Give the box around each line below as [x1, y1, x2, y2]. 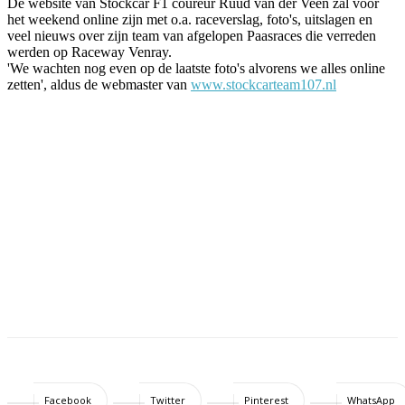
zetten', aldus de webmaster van [7, 76, 191, 92]
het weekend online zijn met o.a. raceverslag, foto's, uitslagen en [7, 11, 372, 27]
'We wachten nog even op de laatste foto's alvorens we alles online [7, 60, 385, 76]
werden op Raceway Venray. [7, 43, 172, 60]
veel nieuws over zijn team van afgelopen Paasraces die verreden [7, 27, 376, 43]
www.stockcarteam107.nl [191, 76, 336, 92]
